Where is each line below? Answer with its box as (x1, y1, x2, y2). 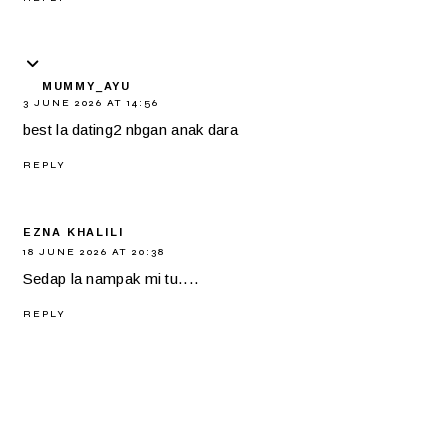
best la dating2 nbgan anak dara (22, 120, 239, 138)
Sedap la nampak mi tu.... (22, 269, 200, 287)
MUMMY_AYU (41, 79, 131, 92)
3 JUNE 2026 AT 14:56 (22, 96, 159, 109)
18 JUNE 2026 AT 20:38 (22, 245, 165, 258)
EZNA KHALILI (22, 225, 124, 238)
